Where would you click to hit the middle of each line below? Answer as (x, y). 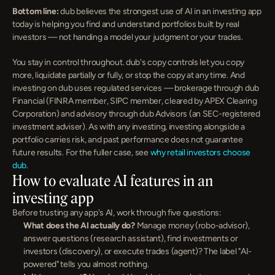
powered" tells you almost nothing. (86, 264)
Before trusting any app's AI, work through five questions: (117, 213)
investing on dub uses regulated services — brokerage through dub (136, 88)
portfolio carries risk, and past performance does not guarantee (128, 140)
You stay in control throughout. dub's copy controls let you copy (129, 62)
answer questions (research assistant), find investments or (131, 238)
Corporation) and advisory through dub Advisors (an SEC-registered (136, 114)
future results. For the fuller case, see (81, 153)
